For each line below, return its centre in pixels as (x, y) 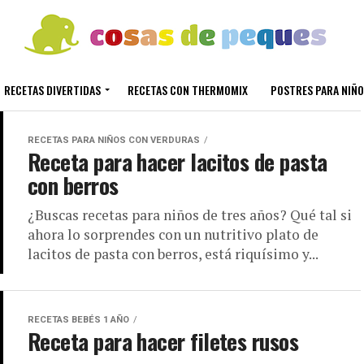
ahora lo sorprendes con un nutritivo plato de (173, 234)
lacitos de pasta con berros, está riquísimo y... (173, 254)
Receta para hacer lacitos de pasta (178, 162)
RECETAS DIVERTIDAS (52, 90)
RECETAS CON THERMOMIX (187, 90)
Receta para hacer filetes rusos (163, 341)
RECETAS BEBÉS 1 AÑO (78, 320)
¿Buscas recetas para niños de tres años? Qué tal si (190, 215)
